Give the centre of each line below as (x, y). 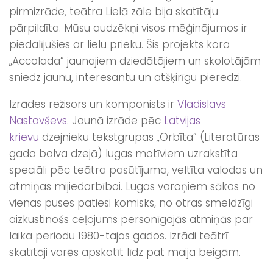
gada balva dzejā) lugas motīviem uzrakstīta (123, 153)
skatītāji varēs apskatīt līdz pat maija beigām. (125, 252)
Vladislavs (202, 104)
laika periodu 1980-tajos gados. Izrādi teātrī (119, 236)
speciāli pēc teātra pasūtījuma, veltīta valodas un (136, 170)
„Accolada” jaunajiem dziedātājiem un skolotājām (135, 61)
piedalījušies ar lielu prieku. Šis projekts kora (119, 44)
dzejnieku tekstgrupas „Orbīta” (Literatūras (149, 137)
